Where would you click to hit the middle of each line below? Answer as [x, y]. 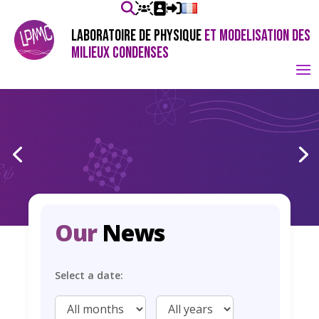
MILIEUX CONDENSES [120, 53]
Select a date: [89, 276]
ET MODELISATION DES [257, 36]
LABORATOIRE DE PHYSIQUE [138, 36]
